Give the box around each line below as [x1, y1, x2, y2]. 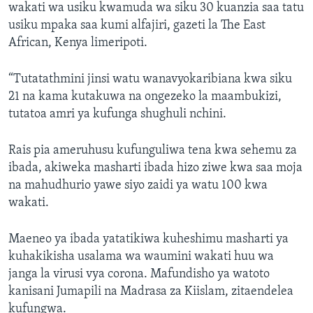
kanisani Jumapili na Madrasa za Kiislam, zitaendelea [8, 285, 293, 299]
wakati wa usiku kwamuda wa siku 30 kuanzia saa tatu [8, 1, 304, 15]
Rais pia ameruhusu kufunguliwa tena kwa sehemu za [8, 144, 297, 158]
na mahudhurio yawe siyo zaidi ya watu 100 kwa [8, 179, 268, 193]
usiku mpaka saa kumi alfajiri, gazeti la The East [8, 19, 265, 33]
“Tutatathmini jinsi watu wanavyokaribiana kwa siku [8, 73, 292, 87]
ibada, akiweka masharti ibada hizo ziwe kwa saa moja [8, 161, 303, 175]
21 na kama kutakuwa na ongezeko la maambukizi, [8, 90, 282, 104]
